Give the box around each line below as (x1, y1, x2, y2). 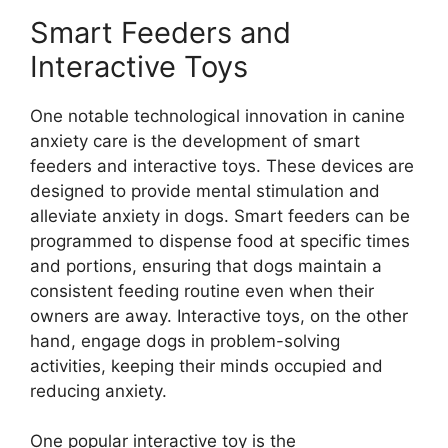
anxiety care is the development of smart (30, 130, 360, 151)
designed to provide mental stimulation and (30, 180, 380, 201)
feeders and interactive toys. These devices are (30, 155, 414, 176)
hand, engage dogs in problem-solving (30, 330, 340, 351)
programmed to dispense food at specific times (30, 230, 410, 251)
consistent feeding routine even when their (30, 280, 374, 301)
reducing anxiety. (30, 380, 167, 401)
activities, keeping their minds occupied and (30, 355, 383, 376)
